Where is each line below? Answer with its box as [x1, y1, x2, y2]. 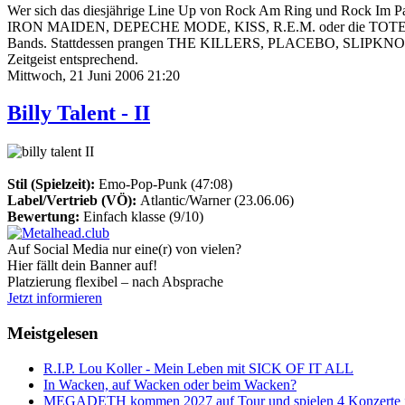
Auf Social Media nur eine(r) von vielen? [7, 241, 241, 258]
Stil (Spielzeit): [7, 176, 95, 193]
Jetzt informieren [7, 290, 102, 306]
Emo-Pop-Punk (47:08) [95, 176, 232, 193]
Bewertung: [7, 209, 80, 225]
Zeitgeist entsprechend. [7, 51, 138, 67]
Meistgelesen [7, 324, 99, 344]
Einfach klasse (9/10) [80, 209, 203, 225]
